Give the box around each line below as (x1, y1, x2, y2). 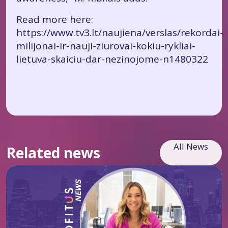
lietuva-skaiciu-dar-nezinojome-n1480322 (16, 52, 208, 66)
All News (174, 140, 208, 152)
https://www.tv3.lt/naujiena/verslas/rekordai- (16, 26, 223, 39)
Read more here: (16, 13, 93, 26)
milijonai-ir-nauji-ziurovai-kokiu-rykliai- (16, 39, 195, 52)
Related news (6, 142, 100, 162)
